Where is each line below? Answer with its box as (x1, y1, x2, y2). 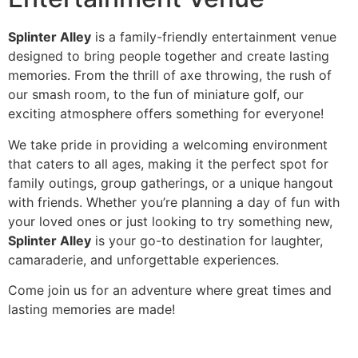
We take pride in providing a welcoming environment (8, 136, 328, 153)
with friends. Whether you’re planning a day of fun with (8, 193, 340, 210)
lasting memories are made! (8, 301, 175, 318)
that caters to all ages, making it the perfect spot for (8, 155, 328, 172)
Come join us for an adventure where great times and (8, 282, 332, 299)
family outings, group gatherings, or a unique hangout (8, 174, 333, 191)
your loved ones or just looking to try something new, (8, 213, 332, 229)
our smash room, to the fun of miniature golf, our (8, 86, 304, 103)
